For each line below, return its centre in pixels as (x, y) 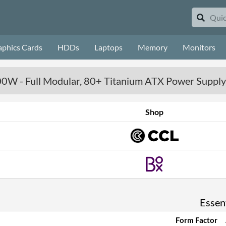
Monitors (199, 47)
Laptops (108, 47)
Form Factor (196, 220)
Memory (153, 47)
